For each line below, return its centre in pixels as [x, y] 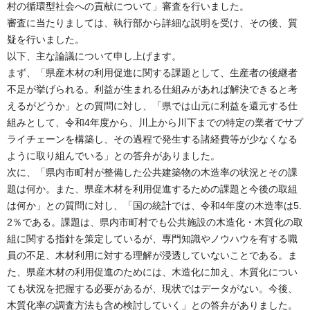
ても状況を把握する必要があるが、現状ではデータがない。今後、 [152, 288]
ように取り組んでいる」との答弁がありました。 [113, 155]
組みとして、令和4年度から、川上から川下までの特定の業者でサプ [155, 122]
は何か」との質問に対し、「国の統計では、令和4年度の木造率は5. [154, 205]
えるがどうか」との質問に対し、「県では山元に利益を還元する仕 [152, 106]
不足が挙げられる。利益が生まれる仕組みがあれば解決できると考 [152, 89]
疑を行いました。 [46, 39]
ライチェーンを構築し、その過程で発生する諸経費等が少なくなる [152, 139]
